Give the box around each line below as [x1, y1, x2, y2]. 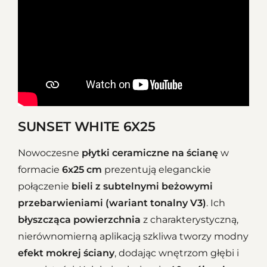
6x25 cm [62, 163, 102, 175]
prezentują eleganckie [102, 163, 211, 175]
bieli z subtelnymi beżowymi [72, 180, 213, 192]
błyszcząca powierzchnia [18, 213, 141, 225]
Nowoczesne [18, 147, 82, 159]
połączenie [18, 180, 72, 192]
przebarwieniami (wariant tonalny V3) [18, 197, 206, 209]
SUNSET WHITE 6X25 [18, 118, 156, 135]
